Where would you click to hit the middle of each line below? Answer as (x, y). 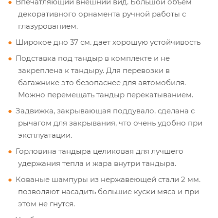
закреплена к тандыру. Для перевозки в (94, 70)
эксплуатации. (45, 135)
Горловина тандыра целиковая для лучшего (100, 151)
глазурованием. (48, 26)
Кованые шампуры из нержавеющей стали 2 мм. (108, 179)
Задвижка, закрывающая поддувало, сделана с (105, 110)
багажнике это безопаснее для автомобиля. (102, 82)
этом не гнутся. (46, 203)
